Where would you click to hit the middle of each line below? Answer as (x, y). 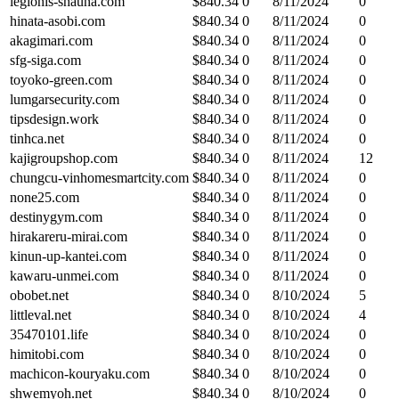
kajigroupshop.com (64, 158)
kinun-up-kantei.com (68, 256)
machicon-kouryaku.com (80, 373)
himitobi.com (47, 354)
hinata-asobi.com (57, 20)
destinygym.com (56, 216)
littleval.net (41, 314)
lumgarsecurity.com (65, 99)
